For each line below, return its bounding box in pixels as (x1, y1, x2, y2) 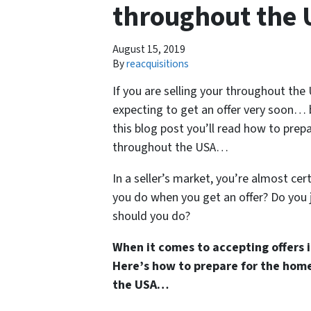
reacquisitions (126, 56, 189, 72)
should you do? (112, 208, 190, 226)
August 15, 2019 (112, 42, 185, 58)
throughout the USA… (112, 139, 228, 157)
